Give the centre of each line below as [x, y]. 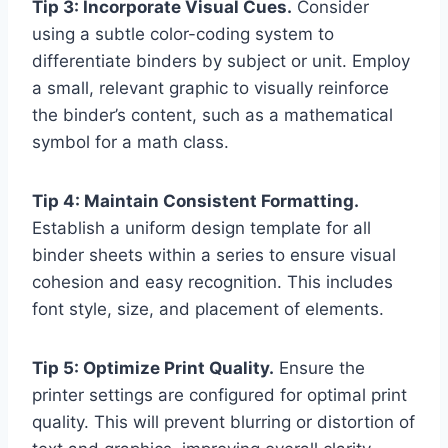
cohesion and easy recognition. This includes [212, 282]
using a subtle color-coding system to [183, 34]
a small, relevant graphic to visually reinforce [210, 88]
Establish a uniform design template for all [201, 228]
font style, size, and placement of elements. [208, 309]
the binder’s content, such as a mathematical [212, 115]
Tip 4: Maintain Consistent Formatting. [195, 201]
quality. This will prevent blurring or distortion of [223, 422]
